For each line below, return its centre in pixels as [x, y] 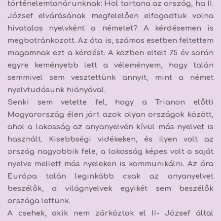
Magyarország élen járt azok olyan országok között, [110, 114]
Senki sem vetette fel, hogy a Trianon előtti [110, 102]
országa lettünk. [39, 201]
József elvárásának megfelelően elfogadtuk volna [110, 16]
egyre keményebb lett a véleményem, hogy [100, 65]
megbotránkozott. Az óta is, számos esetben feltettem [110, 40]
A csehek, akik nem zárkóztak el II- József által [110, 213]
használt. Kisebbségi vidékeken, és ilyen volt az [110, 139]
